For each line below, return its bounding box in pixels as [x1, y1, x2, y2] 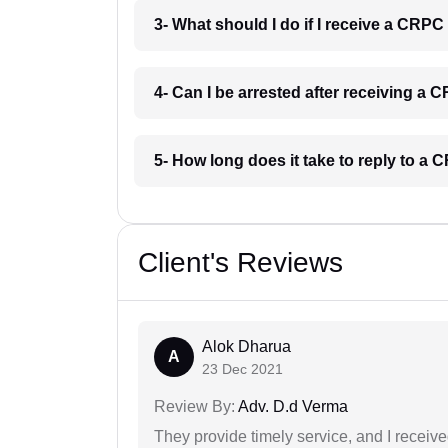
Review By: [154, 398, 235, 416]
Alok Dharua [202, 338, 291, 356]
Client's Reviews [138, 247, 343, 279]
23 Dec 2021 [202, 361, 283, 378]
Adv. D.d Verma [235, 398, 348, 416]
